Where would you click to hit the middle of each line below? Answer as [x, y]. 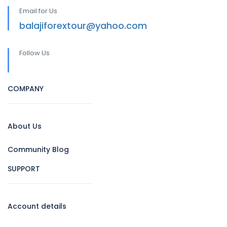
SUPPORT [24, 168]
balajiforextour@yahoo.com [83, 25]
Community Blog [38, 149]
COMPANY [26, 88]
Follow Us [34, 53]
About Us [25, 126]
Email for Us [38, 11]
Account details [37, 206]
